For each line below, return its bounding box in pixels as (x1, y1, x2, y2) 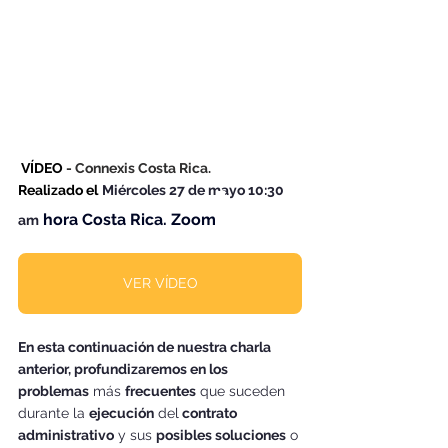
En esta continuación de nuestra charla (18, 339, 274, 355)
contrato (179, 405, 240, 421)
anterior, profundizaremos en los (18, 361, 231, 377)
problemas (18, 383, 89, 399)
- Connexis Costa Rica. (66, 160, 214, 176)
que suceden (196, 383, 285, 399)
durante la (18, 405, 89, 421)
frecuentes (125, 383, 196, 399)
